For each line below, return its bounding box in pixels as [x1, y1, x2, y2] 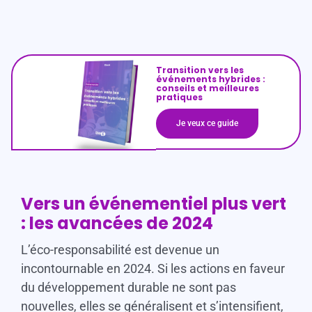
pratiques [156, 91, 203, 104]
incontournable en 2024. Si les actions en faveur [20, 261, 285, 276]
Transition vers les [156, 64, 244, 77]
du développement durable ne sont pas [20, 280, 236, 295]
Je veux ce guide [176, 118, 238, 129]
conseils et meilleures [156, 82, 259, 95]
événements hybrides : [156, 73, 265, 86]
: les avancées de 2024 [20, 212, 213, 235]
